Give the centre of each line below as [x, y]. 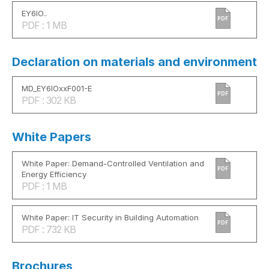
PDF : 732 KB [49, 229]
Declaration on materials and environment [134, 62]
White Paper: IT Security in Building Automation [110, 217]
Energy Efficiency [54, 174]
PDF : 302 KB [49, 100]
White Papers [52, 137]
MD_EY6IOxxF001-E [57, 88]
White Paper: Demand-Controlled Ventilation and [113, 163]
